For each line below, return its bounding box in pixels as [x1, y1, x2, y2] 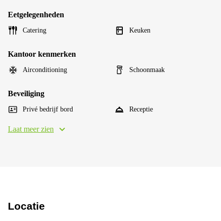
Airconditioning [23, 66, 67, 74]
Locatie [8, 200, 45, 212]
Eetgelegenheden [8, 10, 64, 19]
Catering [23, 26, 46, 34]
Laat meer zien [8, 124, 54, 133]
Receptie [129, 105, 153, 113]
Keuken [129, 26, 150, 34]
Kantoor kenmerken [8, 49, 76, 58]
